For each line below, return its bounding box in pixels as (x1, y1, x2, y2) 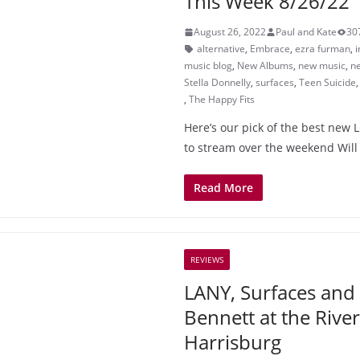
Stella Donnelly (184, 76, 251, 89)
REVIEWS (190, 254, 223, 265)
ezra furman (295, 42, 350, 55)
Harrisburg (184, 329, 281, 355)
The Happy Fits (189, 92, 255, 106)
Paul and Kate (276, 25, 337, 39)
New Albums (237, 59, 293, 72)
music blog (184, 59, 232, 72)
